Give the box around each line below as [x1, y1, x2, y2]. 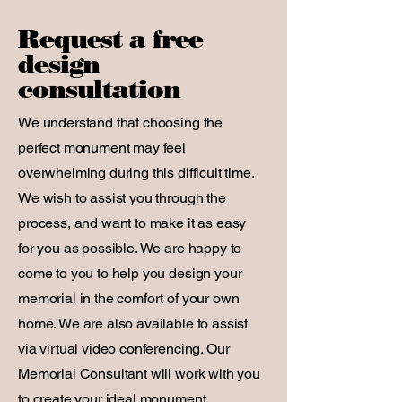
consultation [18, 74, 180, 104]
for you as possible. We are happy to [18, 240, 242, 257]
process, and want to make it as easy [18, 214, 247, 232]
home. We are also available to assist [18, 315, 249, 332]
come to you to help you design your [18, 265, 242, 282]
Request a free [18, 23, 204, 54]
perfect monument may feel [18, 139, 186, 156]
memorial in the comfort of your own [18, 290, 240, 307]
